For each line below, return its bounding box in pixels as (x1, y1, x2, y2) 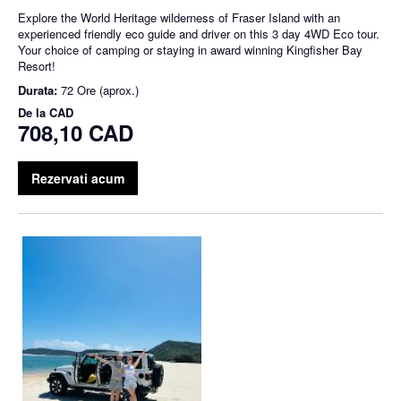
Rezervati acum (31, 169, 124, 188)
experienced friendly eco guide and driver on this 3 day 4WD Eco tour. (18, 25, 380, 43)
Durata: (18, 81, 61, 99)
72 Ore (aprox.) (61, 81, 139, 99)
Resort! (18, 57, 55, 75)
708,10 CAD (18, 117, 133, 149)
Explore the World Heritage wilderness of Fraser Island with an (18, 9, 340, 27)
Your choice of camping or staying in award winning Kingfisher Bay (18, 41, 363, 59)
